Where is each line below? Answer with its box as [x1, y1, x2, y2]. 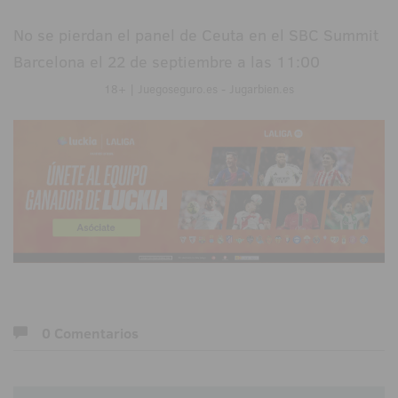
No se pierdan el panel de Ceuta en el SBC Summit [13, 24, 378, 47]
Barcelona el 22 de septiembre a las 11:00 [13, 51, 320, 74]
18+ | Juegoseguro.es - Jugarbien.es [104, 81, 294, 98]
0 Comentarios [42, 322, 139, 343]
